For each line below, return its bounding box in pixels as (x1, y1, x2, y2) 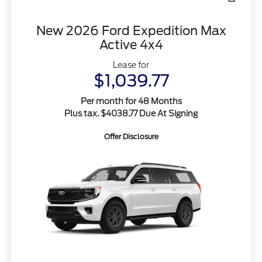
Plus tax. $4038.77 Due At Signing (64, 109, 198, 119)
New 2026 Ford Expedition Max (36, 23, 226, 39)
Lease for (113, 60, 149, 70)
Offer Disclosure (104, 132, 158, 142)
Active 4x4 (99, 37, 163, 53)
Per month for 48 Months (80, 96, 182, 106)
